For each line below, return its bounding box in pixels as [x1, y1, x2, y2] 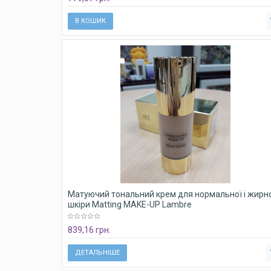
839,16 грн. [68, 225, 111, 235]
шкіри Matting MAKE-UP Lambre [68, 200, 192, 209]
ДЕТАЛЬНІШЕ [75, 249, 120, 256]
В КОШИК [75, 17, 106, 25]
